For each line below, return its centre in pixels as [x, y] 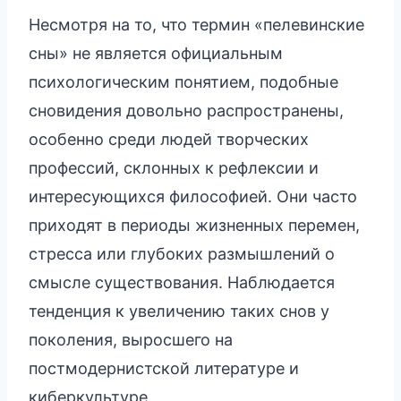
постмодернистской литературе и [164, 368]
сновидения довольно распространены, [186, 110]
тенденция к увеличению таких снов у [179, 311]
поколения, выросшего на [131, 339]
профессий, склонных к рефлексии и [174, 167]
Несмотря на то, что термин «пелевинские [196, 24]
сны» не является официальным [156, 53]
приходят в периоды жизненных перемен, [194, 225]
